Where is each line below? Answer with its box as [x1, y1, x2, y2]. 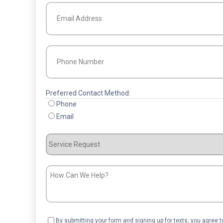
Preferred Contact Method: [46, 89, 130, 98]
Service [45, 134, 69, 143]
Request [45, 146, 72, 154]
